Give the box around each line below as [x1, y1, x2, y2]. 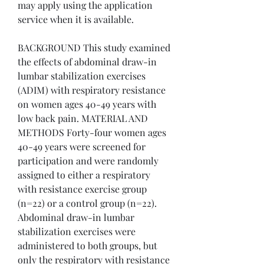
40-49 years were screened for [18, 140, 146, 153]
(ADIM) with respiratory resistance [18, 84, 166, 97]
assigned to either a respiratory [18, 169, 150, 181]
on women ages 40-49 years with [18, 98, 156, 111]
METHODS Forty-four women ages [18, 126, 166, 139]
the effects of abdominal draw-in [18, 55, 157, 68]
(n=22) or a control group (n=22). [18, 197, 157, 210]
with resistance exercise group [18, 183, 147, 196]
